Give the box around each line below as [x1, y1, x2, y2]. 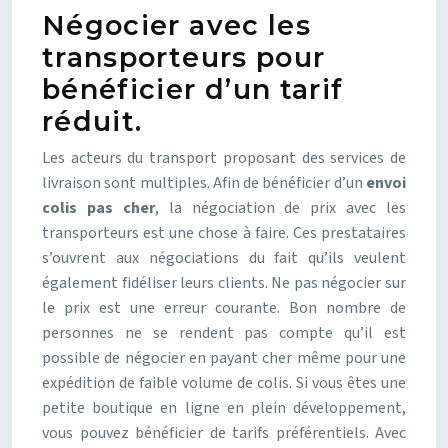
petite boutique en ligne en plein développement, [42, 397, 406, 419]
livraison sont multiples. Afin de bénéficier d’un [42, 172, 366, 194]
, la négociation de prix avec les [154, 197, 406, 219]
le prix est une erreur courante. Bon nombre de [42, 297, 406, 319]
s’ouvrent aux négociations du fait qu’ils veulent [42, 247, 406, 269]
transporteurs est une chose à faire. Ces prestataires [42, 222, 406, 244]
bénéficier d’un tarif [42, 73, 344, 106]
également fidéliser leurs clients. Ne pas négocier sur [42, 272, 406, 294]
